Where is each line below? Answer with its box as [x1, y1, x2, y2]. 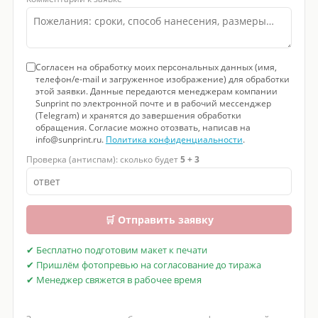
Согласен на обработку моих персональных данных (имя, [35, 61, 277, 74]
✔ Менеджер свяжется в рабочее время [26, 274, 202, 287]
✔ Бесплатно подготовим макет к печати [26, 244, 207, 257]
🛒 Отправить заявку [104, 213, 214, 227]
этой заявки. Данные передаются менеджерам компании [35, 85, 278, 98]
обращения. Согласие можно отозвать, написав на [35, 121, 251, 134]
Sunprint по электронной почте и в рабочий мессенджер [35, 97, 271, 110]
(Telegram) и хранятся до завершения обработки [35, 109, 241, 122]
